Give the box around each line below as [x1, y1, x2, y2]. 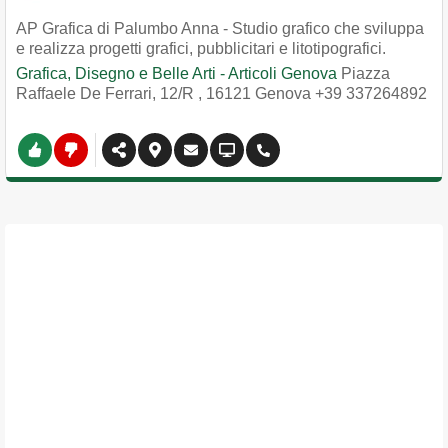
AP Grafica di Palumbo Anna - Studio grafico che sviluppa [16, 20, 424, 37]
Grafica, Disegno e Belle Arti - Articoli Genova [16, 65, 337, 82]
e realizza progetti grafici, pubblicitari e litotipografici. [16, 40, 386, 57]
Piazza [341, 65, 390, 82]
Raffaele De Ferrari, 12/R [16, 85, 198, 102]
